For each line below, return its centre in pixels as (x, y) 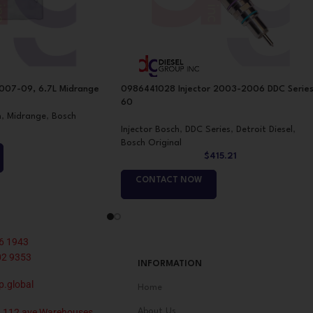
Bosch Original (151, 143)
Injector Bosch (150, 129)
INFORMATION (170, 264)
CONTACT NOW (169, 180)
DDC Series (208, 129)
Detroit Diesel (264, 129)
